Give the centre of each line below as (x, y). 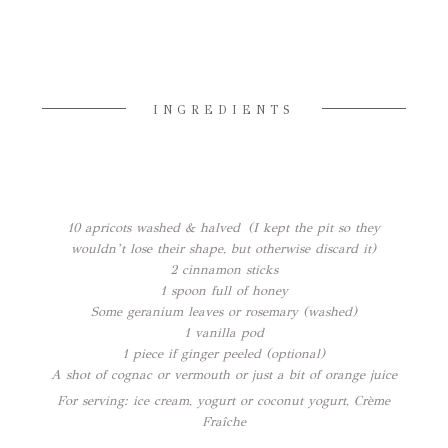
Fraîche (223, 421)
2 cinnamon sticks (223, 269)
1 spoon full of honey (223, 290)
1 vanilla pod (223, 332)
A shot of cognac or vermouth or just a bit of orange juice (223, 374)
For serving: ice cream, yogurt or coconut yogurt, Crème (224, 400)
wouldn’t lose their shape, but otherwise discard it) (224, 248)
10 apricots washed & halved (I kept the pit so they (224, 227)
